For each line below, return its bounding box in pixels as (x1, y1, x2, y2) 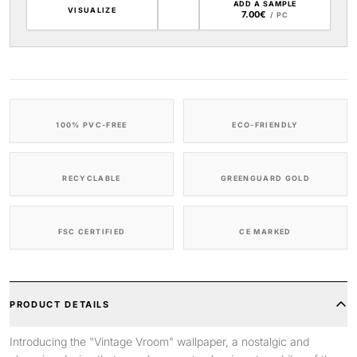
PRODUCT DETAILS (10, 299, 110, 310)
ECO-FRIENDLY (232, 120, 299, 129)
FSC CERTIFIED (57, 227, 126, 236)
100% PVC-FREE (56, 120, 127, 129)
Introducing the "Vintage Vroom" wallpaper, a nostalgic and (10, 335, 309, 348)
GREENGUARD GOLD (220, 174, 311, 182)
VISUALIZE (67, 5, 117, 14)
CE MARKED (239, 227, 292, 236)
